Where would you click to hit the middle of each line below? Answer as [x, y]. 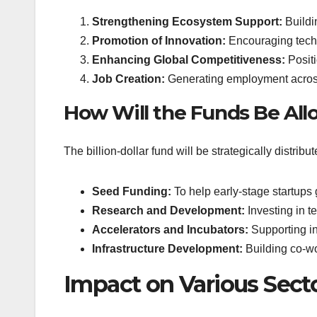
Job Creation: [128, 79]
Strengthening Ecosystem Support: [187, 22]
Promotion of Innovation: [159, 41]
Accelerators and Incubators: [170, 229]
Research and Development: [168, 210]
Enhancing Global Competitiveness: [189, 60]
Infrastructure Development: [167, 248]
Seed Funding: [132, 191]
